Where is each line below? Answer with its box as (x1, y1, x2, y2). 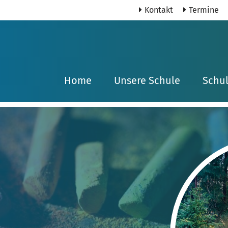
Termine (189, 5, 219, 15)
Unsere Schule (114, 74, 180, 87)
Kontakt (145, 5, 173, 15)
